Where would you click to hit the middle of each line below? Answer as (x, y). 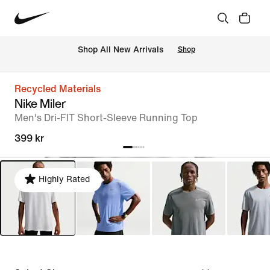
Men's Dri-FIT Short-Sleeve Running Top (106, 118)
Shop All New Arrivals (120, 50)
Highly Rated (64, 179)
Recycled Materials (58, 89)
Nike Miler (40, 103)
